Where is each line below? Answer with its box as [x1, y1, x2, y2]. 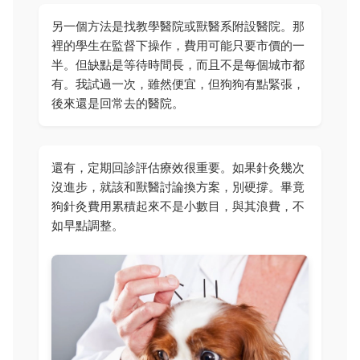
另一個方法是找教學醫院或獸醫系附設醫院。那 [51, 18, 305, 35]
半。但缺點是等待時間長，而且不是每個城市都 [51, 57, 305, 73]
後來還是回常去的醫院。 [51, 96, 184, 112]
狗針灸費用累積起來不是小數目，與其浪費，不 [51, 198, 305, 215]
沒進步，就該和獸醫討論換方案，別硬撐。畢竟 [51, 179, 305, 195]
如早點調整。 [51, 218, 124, 234]
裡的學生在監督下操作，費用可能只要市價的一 [51, 38, 305, 54]
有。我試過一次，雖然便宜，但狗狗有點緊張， [51, 76, 305, 92]
